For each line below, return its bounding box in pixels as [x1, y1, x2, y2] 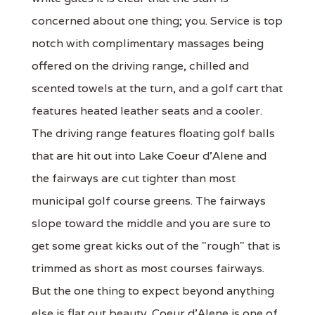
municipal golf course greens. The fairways [32, 193, 266, 208]
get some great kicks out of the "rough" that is [32, 238, 281, 253]
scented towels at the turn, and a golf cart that [32, 80, 283, 96]
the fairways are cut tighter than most [32, 170, 236, 186]
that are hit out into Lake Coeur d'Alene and [32, 148, 266, 163]
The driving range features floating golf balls [32, 125, 275, 141]
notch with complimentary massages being [32, 35, 264, 51]
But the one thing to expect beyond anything [32, 283, 274, 298]
